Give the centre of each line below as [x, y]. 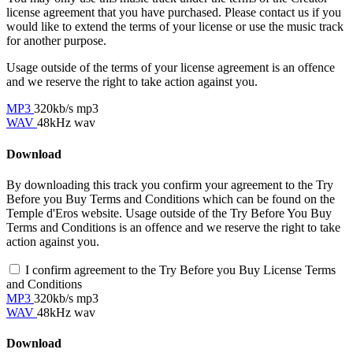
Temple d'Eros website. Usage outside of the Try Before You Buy [169, 213]
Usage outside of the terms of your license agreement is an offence [171, 68]
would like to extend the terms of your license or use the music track [175, 27]
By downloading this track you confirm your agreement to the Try [170, 184]
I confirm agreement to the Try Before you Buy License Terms [180, 269]
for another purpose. [56, 41]
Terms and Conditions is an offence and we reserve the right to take [173, 227]
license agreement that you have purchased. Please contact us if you [174, 13]
